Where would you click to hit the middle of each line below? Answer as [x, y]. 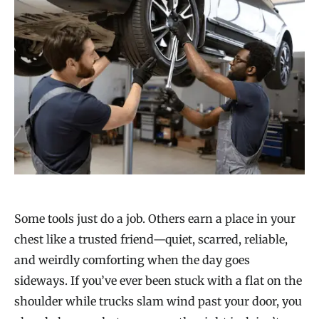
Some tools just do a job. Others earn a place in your [155, 219]
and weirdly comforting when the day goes [132, 260]
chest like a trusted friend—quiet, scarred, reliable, [151, 240]
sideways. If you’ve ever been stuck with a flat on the [158, 281]
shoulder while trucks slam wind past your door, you [158, 302]
